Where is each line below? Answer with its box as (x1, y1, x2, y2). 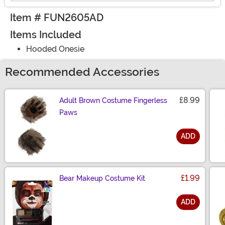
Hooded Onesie (26, 44, 84, 54)
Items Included (10, 29, 81, 41)
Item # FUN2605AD (10, 12, 103, 24)
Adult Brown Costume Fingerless (59, 96, 167, 105)
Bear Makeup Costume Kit (59, 174, 145, 183)
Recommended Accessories (5, 65, 159, 79)
